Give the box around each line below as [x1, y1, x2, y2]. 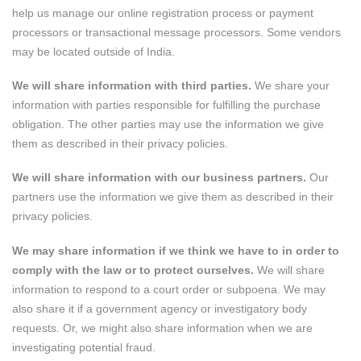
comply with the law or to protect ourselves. [12, 263, 254, 276]
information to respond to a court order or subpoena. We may [12, 282, 326, 296]
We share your [251, 79, 330, 93]
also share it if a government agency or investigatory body [12, 301, 307, 315]
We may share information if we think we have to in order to [12, 243, 339, 257]
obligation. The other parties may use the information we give [12, 118, 324, 131]
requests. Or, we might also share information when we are [12, 321, 313, 334]
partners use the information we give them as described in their [12, 190, 334, 204]
